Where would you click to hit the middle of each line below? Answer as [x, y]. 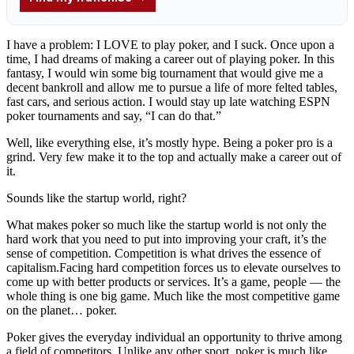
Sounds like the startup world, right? [96, 198]
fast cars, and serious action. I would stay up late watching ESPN [168, 101]
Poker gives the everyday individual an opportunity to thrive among [174, 337]
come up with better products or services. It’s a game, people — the [173, 281]
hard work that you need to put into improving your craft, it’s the [166, 239]
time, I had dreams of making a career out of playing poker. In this [170, 58]
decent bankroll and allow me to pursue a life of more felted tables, [172, 87]
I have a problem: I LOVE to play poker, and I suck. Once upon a [170, 44]
